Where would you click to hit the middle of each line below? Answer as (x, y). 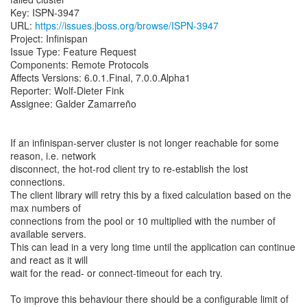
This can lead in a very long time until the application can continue (153, 247)
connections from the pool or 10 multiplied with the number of (143, 221)
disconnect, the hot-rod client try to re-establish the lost (129, 169)
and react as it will (49, 260)
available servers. (48, 234)
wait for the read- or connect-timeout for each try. (116, 273)
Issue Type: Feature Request (73, 51)
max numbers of (46, 208)
